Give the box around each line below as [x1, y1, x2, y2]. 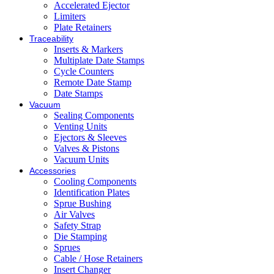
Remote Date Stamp [54, 77, 131, 88]
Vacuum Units [54, 154, 109, 165]
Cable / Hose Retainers [54, 253, 143, 264]
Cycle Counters [54, 66, 114, 77]
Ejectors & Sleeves [54, 132, 127, 143]
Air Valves [54, 209, 95, 220]
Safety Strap [54, 220, 101, 231]
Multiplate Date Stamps [54, 55, 144, 66]
